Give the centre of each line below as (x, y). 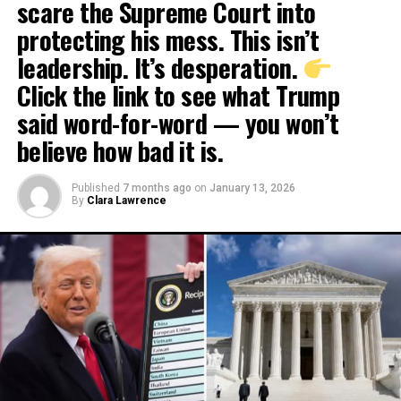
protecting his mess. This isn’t (168, 39)
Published (95, 188)
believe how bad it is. (119, 150)
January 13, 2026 (252, 188)
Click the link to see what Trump (178, 95)
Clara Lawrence (126, 200)
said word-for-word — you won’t (178, 123)
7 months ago (157, 188)
